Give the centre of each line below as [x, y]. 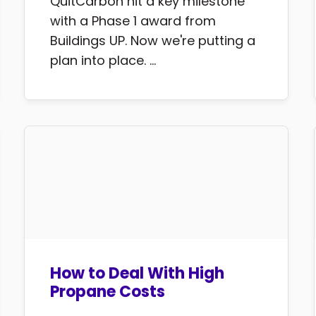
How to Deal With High [138, 274]
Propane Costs [108, 292]
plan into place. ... [103, 61]
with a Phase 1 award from [133, 21]
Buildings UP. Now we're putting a [153, 41]
